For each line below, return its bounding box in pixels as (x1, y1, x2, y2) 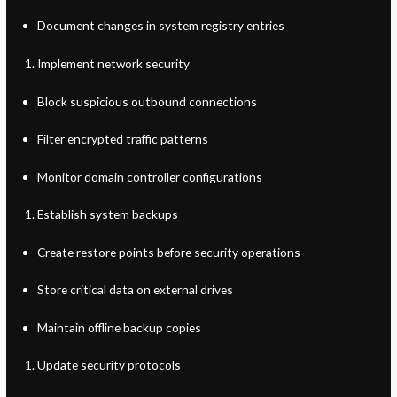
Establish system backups (36, 206, 178, 222)
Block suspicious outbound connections (36, 93, 257, 109)
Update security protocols (36, 357, 181, 373)
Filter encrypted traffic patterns (36, 131, 208, 147)
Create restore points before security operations (36, 244, 300, 260)
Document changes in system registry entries (36, 18, 284, 34)
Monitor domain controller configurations (36, 168, 262, 184)
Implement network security (36, 56, 190, 71)
